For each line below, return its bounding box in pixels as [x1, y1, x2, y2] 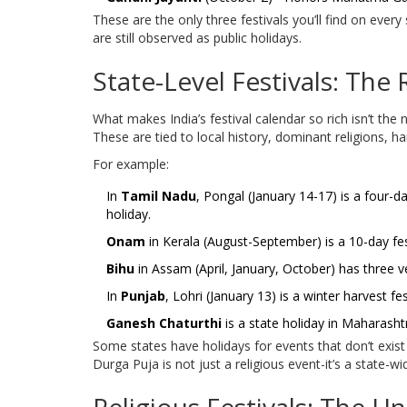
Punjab [121, 287, 165, 305]
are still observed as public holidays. [93, 29, 302, 47]
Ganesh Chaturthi [106, 314, 222, 333]
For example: [93, 155, 169, 174]
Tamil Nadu [121, 187, 196, 205]
